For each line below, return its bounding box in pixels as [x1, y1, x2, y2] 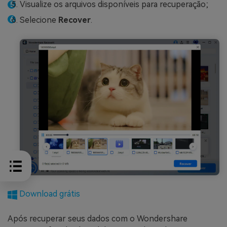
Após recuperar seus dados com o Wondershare [8, 213, 187, 223]
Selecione [20, 15, 58, 25]
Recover [58, 15, 91, 25]
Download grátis [17, 189, 81, 199]
